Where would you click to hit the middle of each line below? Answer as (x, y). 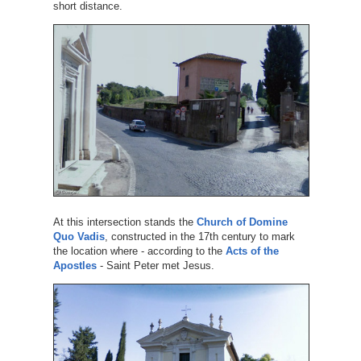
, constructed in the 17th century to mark (199, 237)
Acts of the (252, 251)
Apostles (75, 266)
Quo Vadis (79, 237)
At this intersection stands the (124, 222)
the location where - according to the (139, 251)
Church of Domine (242, 222)
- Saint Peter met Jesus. (155, 266)
